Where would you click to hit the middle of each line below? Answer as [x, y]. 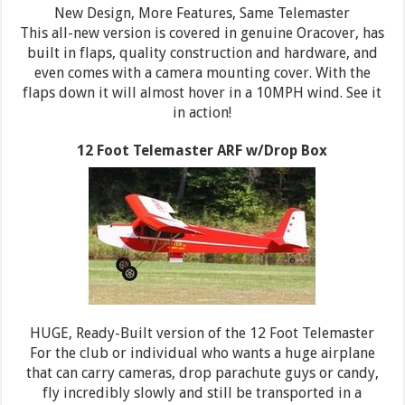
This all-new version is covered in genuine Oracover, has [202, 33]
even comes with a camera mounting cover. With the [202, 72]
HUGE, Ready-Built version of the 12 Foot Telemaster [202, 333]
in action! [202, 112]
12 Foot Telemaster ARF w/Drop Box [202, 150]
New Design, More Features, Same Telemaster [202, 13]
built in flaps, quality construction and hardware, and [202, 52]
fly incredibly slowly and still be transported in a [202, 392]
